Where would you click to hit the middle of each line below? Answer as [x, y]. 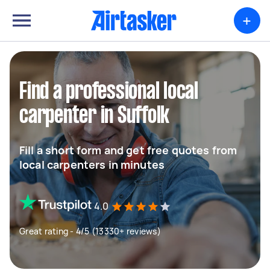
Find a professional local [109, 92]
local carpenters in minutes [92, 165]
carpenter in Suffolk [94, 116]
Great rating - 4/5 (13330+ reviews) [90, 231]
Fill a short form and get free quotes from [128, 150]
